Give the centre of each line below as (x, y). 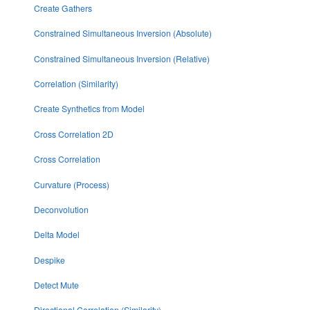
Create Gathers (63, 8)
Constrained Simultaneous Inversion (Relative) (121, 58)
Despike (49, 259)
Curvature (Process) (71, 184)
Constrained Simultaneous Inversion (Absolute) (122, 33)
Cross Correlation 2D (73, 134)
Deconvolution (61, 209)
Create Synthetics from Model (89, 109)
